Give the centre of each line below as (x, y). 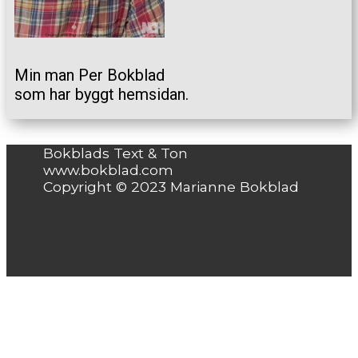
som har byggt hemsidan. (101, 94)
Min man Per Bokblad (89, 75)
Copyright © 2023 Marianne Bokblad (171, 187)
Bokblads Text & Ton (115, 153)
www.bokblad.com (108, 170)
